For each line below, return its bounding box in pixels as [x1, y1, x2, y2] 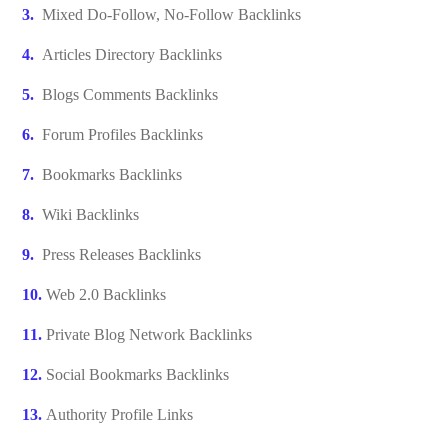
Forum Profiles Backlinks [42, 126, 204, 144]
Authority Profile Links [42, 406, 194, 424]
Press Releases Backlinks [42, 246, 202, 264]
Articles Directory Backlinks [42, 46, 223, 64]
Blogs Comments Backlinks [42, 86, 219, 104]
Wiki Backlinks [42, 206, 140, 224]
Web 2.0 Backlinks [42, 286, 167, 304]
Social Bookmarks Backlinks [42, 366, 230, 384]
